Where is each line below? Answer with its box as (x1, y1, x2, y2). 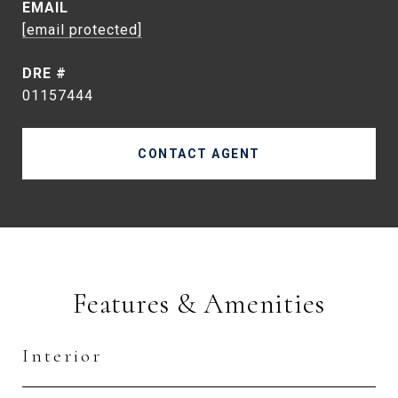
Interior (22, 345, 102, 368)
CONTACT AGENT (138, 147, 260, 162)
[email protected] (22, 21, 142, 39)
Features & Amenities (73, 286, 325, 322)
